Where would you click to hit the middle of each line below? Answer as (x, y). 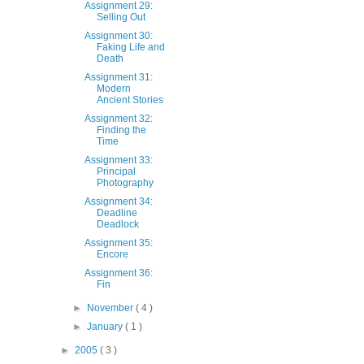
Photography (126, 182)
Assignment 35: (119, 243)
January (106, 326)
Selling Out (121, 17)
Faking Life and (131, 47)
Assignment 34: (119, 201)
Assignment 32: (119, 118)
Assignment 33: (119, 160)
